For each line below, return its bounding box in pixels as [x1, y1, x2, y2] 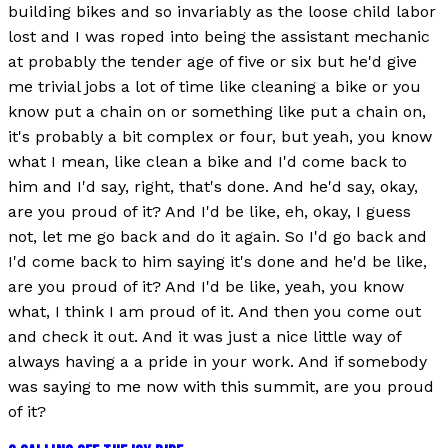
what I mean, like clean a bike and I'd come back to [8, 152, 407, 172]
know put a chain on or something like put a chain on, [8, 102, 426, 122]
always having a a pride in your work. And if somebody [8, 352, 427, 372]
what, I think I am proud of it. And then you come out [8, 302, 421, 322]
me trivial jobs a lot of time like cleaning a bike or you [8, 77, 421, 97]
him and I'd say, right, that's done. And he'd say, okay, [8, 177, 418, 197]
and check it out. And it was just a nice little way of [8, 327, 401, 347]
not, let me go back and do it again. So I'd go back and [8, 227, 427, 247]
